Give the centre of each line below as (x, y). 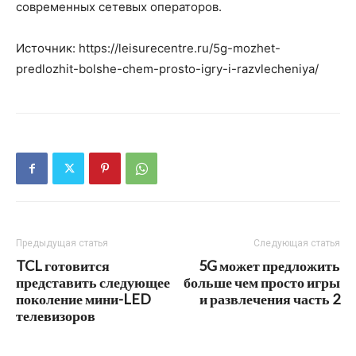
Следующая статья (297, 243)
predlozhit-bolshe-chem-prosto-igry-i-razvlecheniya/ (167, 69)
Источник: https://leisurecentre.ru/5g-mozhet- (148, 48)
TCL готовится (63, 265)
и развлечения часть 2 (270, 299)
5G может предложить (269, 265)
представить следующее (93, 282)
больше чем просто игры (262, 282)
